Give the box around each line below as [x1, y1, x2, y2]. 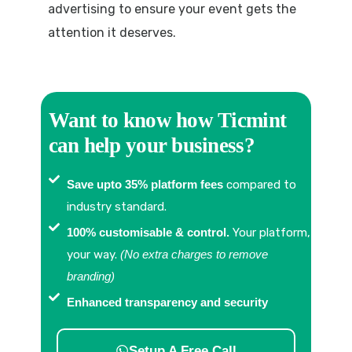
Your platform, [229, 225, 311, 240]
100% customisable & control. [67, 225, 230, 239]
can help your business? [48, 133, 255, 157]
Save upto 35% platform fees [67, 177, 224, 191]
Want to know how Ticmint [48, 108, 287, 132]
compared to [223, 177, 297, 192]
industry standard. [67, 199, 167, 214]
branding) [67, 269, 115, 283]
